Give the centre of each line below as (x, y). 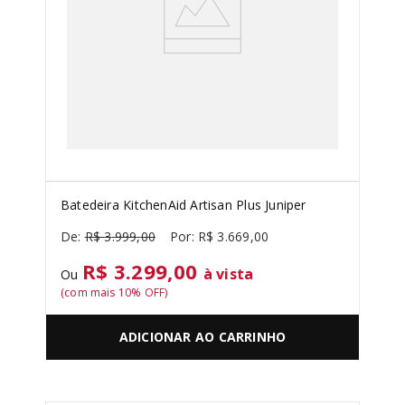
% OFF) (150, 292)
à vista (228, 274)
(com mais (89, 292)
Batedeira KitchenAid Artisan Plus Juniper (184, 205)
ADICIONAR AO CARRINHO (202, 337)
